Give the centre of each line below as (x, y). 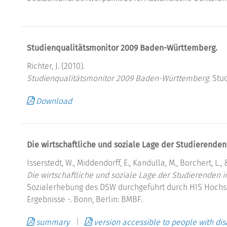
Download (54, 101)
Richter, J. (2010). (56, 66)
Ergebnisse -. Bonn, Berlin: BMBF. (85, 199)
